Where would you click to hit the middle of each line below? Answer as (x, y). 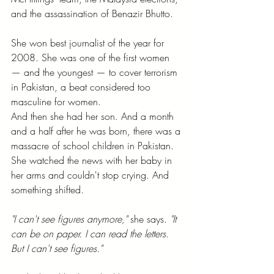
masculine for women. (56, 101)
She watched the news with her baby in (93, 160)
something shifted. (47, 189)
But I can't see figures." (57, 248)
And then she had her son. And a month (94, 116)
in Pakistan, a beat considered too (82, 87)
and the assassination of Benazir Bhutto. (92, 13)
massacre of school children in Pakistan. (94, 145)
